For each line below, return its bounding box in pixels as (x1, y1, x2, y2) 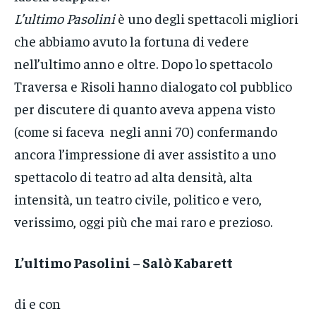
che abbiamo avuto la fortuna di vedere (14, 32, 249, 50)
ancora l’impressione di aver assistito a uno (14, 145, 276, 163)
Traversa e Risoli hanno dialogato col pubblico (14, 77, 292, 95)
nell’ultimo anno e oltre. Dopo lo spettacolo (14, 54, 272, 73)
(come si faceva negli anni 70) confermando (14, 122, 277, 140)
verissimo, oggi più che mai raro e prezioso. (14, 212, 272, 231)
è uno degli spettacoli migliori (115, 9, 298, 28)
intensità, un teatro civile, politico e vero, (14, 190, 262, 208)
